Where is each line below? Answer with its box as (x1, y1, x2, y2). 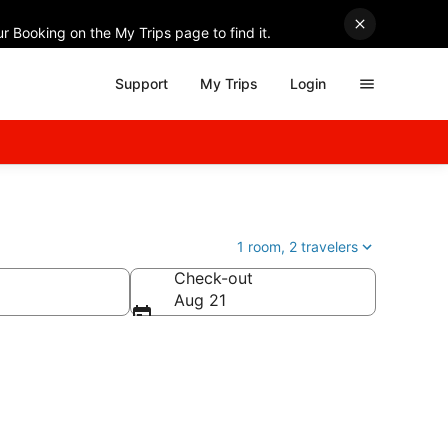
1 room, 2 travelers (237, 238, 358, 255)
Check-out (173, 268, 253, 288)
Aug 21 (173, 290, 226, 310)
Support (115, 75, 168, 92)
